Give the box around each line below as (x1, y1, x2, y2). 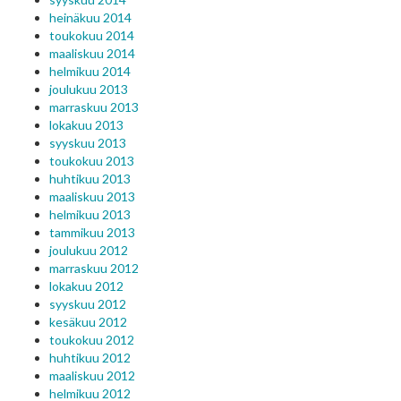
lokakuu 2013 (49, 117, 124, 132)
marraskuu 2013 (49, 99, 139, 115)
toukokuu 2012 (49, 332, 134, 347)
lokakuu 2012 (49, 278, 124, 294)
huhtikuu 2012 (49, 350, 131, 365)
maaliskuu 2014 (49, 46, 135, 61)
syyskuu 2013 (49, 135, 126, 150)
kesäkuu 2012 (49, 314, 127, 329)
